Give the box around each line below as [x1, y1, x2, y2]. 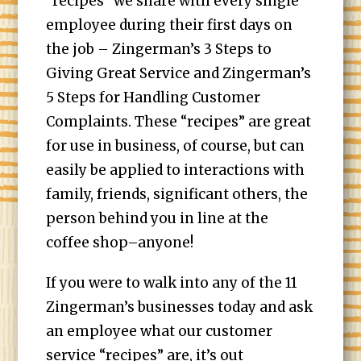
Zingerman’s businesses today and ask [46, 298, 313, 316]
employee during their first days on [46, 16, 293, 34]
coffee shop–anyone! [46, 234, 194, 251]
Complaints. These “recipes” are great [46, 113, 312, 131]
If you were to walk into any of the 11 [46, 274, 298, 292]
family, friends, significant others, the [46, 185, 309, 203]
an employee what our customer [46, 322, 273, 340]
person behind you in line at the [46, 210, 269, 227]
